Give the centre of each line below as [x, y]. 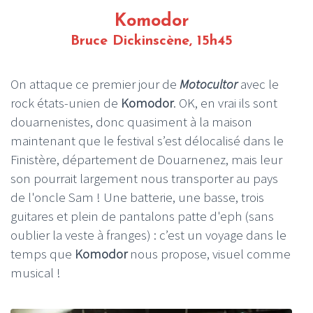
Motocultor [209, 84]
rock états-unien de [66, 103]
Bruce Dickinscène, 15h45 [151, 42]
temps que [43, 254]
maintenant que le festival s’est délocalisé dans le [147, 141]
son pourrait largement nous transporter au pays [144, 179]
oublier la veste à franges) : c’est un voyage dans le [148, 235]
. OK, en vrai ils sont [225, 103]
